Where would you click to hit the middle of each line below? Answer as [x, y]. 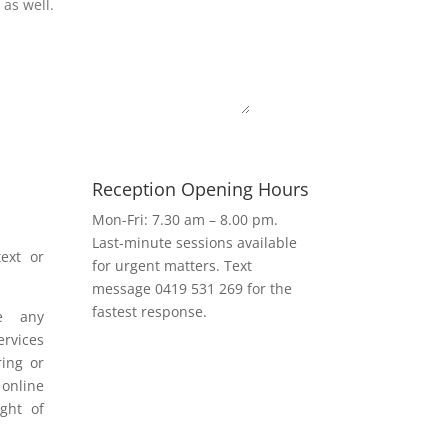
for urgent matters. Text [172, 265]
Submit [189, 144]
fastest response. [150, 311]
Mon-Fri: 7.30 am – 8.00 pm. [185, 219]
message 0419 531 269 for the [192, 288]
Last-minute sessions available [195, 242]
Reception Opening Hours [201, 188]
